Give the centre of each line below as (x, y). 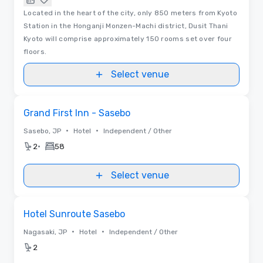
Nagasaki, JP (45, 232)
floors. (35, 51)
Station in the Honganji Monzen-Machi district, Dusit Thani (126, 26)
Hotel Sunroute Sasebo (74, 214)
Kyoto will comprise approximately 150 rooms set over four (128, 38)
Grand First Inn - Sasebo (77, 113)
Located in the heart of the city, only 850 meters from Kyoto (130, 13)
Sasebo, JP (42, 131)
